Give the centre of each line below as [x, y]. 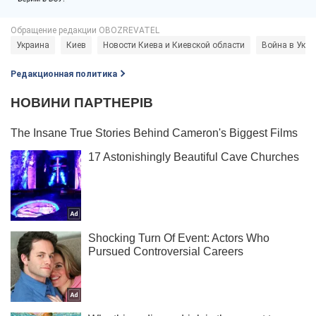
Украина [33, 45]
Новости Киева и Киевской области [174, 45]
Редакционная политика [64, 74]
